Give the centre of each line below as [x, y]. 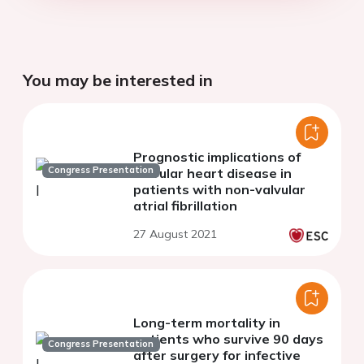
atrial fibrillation [185, 205]
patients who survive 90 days [228, 338]
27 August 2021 [175, 234]
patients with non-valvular [219, 189]
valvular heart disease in [212, 173]
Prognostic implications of [217, 156]
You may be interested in [118, 80]
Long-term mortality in [207, 322]
